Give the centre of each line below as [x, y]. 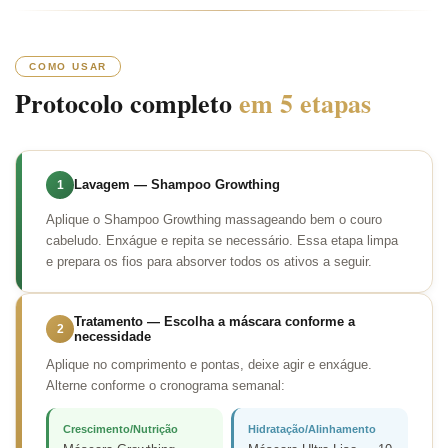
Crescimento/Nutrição [120, 428]
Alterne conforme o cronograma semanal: [165, 385]
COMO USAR [68, 66]
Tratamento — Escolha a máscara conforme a [214, 321]
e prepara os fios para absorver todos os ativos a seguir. [209, 261]
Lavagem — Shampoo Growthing [177, 185]
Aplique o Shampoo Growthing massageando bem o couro [214, 219]
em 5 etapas [305, 102]
